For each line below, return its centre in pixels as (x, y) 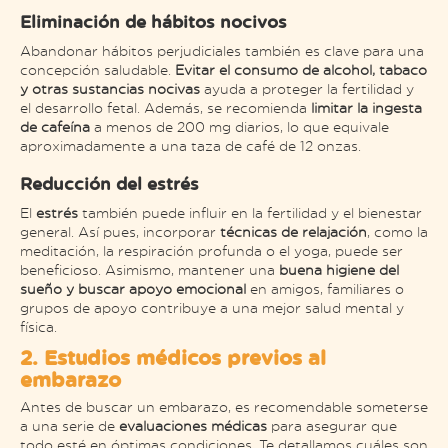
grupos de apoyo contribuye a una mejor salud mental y (212, 308)
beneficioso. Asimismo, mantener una (147, 270)
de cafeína (55, 127)
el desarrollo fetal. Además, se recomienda (165, 108)
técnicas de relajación (293, 232)
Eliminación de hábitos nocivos (153, 22)
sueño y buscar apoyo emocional (135, 289)
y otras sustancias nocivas (110, 89)
